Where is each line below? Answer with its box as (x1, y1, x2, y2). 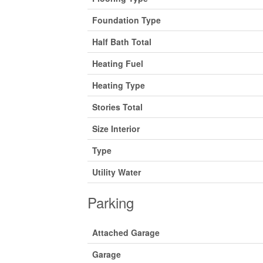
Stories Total (92, 100, 143, 113)
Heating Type (92, 79, 145, 91)
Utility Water (92, 166, 141, 178)
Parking (87, 191, 134, 213)
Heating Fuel (92, 57, 143, 69)
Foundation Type (92, 14, 161, 26)
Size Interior (92, 122, 140, 134)
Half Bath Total (92, 35, 151, 48)
